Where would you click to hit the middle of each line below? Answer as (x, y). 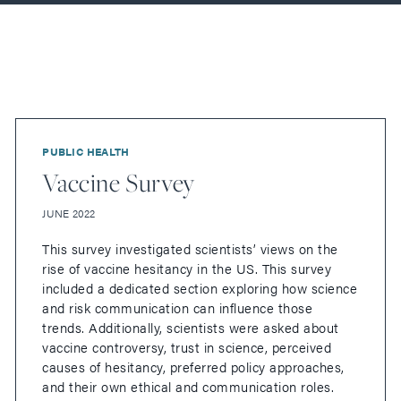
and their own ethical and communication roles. (188, 387)
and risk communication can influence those (178, 308)
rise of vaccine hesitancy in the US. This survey (187, 269)
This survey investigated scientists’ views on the (190, 249)
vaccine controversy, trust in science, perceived (187, 347)
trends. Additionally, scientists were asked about (191, 328)
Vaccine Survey (119, 183)
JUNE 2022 (69, 213)
